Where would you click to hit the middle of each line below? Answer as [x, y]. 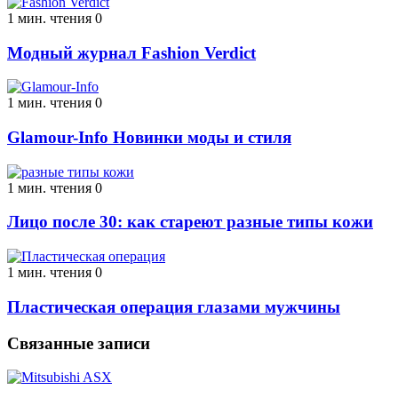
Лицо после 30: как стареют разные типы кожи [190, 222]
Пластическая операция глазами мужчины [174, 306]
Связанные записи [79, 343]
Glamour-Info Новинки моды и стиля [149, 138]
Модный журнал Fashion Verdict [131, 52]
